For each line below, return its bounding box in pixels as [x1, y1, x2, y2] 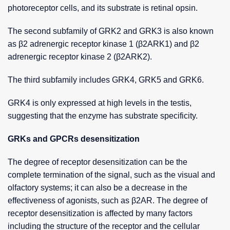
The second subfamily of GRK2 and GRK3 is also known [8, 27, 214, 36]
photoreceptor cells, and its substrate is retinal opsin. [8, 4, 198, 13]
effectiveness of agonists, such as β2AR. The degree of [8, 196, 207, 205]
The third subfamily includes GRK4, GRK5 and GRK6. [8, 75, 204, 85]
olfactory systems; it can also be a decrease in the [8, 183, 187, 193]
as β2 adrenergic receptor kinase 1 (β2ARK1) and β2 [8, 40, 199, 49]
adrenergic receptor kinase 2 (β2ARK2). [8, 52, 152, 62]
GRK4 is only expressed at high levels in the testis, [8, 99, 191, 108]
